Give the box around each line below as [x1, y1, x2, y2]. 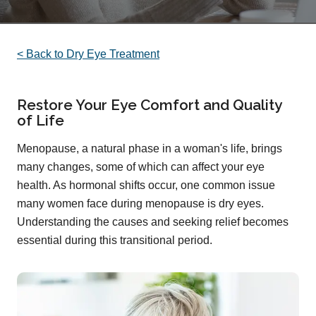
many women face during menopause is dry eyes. [17, 197, 264, 210]
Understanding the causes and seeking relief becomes [17, 216, 288, 229]
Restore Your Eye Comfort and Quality [17, 96, 281, 114]
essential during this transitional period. [17, 234, 212, 247]
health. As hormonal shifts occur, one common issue [17, 179, 275, 192]
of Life [17, 111, 64, 130]
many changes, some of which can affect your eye [17, 161, 265, 174]
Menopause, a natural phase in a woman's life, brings [17, 142, 282, 155]
